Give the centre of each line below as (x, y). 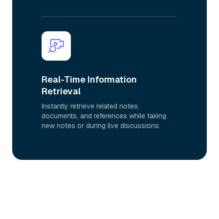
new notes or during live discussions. (101, 126)
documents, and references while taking (104, 116)
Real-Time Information (89, 79)
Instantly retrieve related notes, (90, 106)
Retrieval (61, 91)
